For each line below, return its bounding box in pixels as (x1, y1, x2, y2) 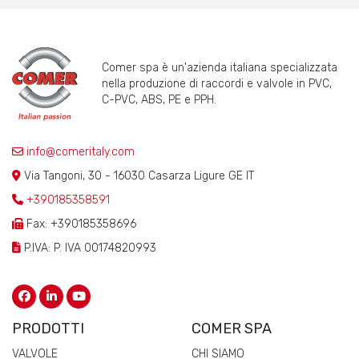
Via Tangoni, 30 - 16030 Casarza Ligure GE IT (21, 169, 254, 184)
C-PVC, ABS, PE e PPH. (102, 93, 216, 107)
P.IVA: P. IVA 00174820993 (21, 241, 156, 256)
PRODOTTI (12, 320, 84, 338)
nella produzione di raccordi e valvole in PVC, (102, 77, 332, 91)
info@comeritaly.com (23, 145, 135, 159)
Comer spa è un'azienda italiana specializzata (102, 61, 337, 75)
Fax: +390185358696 (23, 217, 136, 232)
